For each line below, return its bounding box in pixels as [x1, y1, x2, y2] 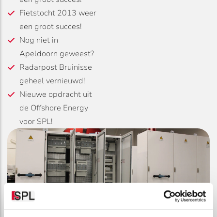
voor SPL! [19, 116, 53, 127]
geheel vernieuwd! [19, 75, 85, 86]
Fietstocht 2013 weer [19, 7, 96, 18]
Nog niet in [19, 34, 58, 46]
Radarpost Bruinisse [19, 62, 92, 73]
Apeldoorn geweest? [19, 48, 94, 59]
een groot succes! [19, 21, 82, 32]
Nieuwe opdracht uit [19, 89, 92, 100]
